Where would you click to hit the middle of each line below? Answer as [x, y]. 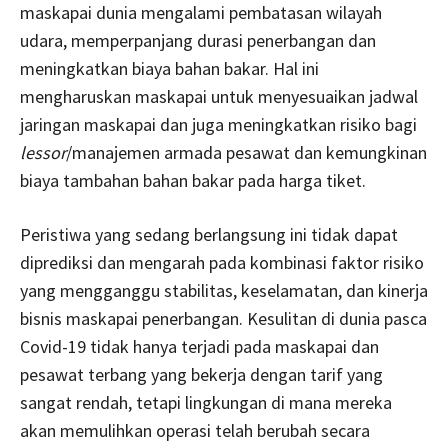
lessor [43, 152]
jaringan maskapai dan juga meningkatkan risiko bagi [218, 124]
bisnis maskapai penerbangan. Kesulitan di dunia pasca [223, 318]
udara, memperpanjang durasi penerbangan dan [198, 40]
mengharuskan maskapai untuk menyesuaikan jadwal [219, 96]
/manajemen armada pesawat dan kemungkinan [246, 152]
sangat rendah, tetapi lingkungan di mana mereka [206, 402]
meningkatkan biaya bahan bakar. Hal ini [169, 68]
